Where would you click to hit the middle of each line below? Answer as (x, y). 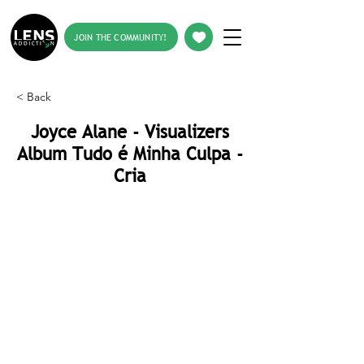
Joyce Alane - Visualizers (130, 132)
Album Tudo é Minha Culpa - (130, 154)
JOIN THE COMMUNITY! (121, 37)
